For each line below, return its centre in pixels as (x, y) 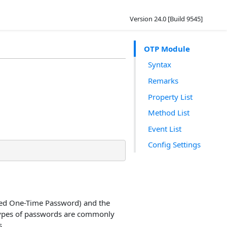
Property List (170, 97)
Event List (165, 128)
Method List (169, 113)
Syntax (160, 65)
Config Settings (174, 145)
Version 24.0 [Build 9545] (166, 19)
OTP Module (167, 48)
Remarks (163, 80)
